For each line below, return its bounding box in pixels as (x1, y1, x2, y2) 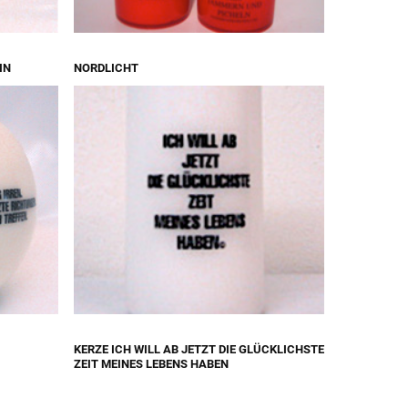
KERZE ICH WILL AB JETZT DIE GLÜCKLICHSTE (73, 342, 324, 356)
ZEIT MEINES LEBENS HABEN (73, 356, 229, 371)
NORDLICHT (73, 61, 138, 76)
